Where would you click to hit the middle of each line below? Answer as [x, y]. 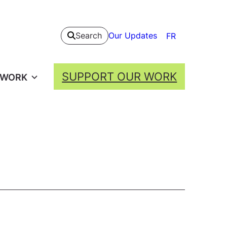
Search [89, 36]
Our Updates [133, 35]
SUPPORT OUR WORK [120, 76]
